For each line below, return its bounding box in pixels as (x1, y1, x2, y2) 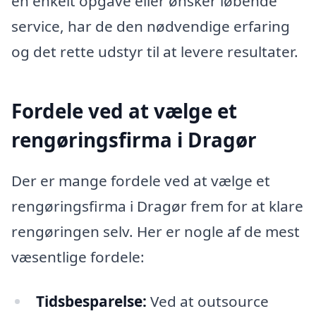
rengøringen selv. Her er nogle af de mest (11, 221, 300, 241)
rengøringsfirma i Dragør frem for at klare (11, 195, 303, 216)
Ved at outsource (146, 291, 269, 312)
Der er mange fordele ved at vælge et (11, 170, 270, 190)
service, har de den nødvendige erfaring (11, 16, 290, 36)
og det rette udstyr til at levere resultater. (11, 41, 298, 61)
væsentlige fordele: (11, 246, 145, 267)
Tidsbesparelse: (35, 291, 147, 312)
